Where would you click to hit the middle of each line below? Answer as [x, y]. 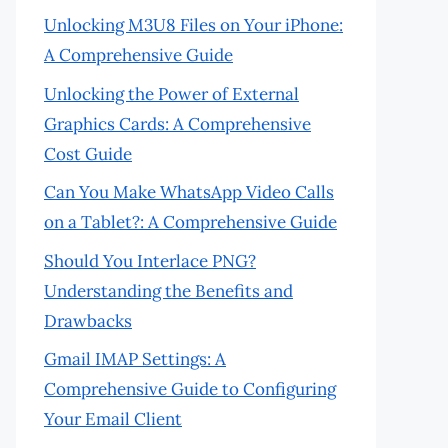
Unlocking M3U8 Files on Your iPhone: [193, 25]
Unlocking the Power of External [171, 93]
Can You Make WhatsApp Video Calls [189, 192]
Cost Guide [88, 153]
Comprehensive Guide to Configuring [190, 389]
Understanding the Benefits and [168, 290]
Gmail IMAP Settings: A [135, 359]
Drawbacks [88, 320]
